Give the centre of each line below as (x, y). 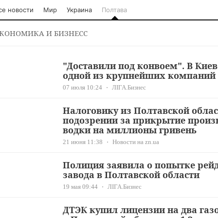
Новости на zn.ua (136, 142)
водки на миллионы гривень (130, 130)
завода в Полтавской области (131, 175)
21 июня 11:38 (83, 142)
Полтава (114, 10)
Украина (79, 10)
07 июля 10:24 (82, 87)
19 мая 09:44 (80, 187)
